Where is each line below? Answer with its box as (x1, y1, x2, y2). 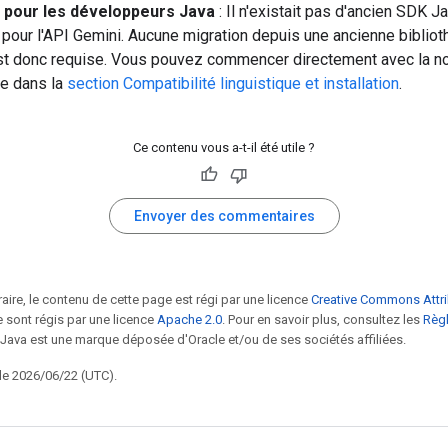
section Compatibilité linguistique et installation (67, 73, 399, 93)
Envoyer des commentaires (133, 207, 315, 224)
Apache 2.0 (157, 311, 222, 327)
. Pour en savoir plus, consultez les (222, 311, 423, 327)
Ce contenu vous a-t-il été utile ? (133, 139, 315, 155)
